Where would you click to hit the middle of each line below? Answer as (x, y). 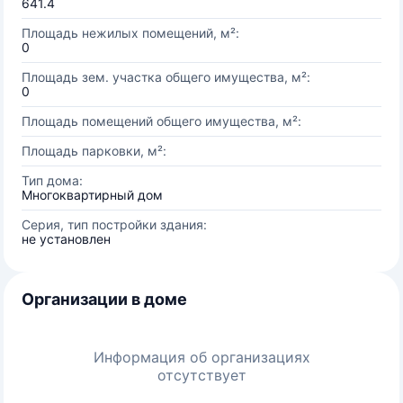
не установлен (66, 239)
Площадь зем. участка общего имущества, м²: (166, 77)
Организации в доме (104, 299)
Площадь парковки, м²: (94, 151)
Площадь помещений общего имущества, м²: (161, 121)
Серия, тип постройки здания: (114, 224)
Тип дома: (52, 180)
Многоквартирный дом (92, 195)
